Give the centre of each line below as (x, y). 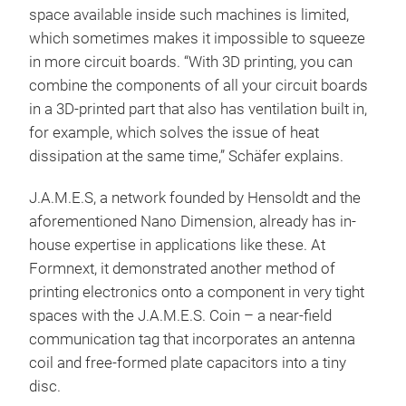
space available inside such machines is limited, (189, 14)
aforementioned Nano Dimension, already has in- (193, 221)
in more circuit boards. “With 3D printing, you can (191, 62)
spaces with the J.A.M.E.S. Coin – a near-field (180, 315)
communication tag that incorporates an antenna (192, 339)
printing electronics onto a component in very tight (197, 292)
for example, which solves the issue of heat (174, 132)
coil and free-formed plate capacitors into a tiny (188, 362)
